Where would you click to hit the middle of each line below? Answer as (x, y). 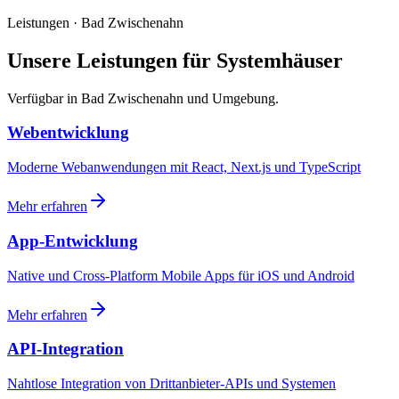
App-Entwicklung (73, 240)
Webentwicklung (68, 133)
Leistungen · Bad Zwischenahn (95, 22)
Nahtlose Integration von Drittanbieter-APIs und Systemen (171, 383)
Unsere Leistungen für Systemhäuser (175, 60)
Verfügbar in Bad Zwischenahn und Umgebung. (143, 98)
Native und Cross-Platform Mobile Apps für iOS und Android (181, 275)
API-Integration (65, 349)
